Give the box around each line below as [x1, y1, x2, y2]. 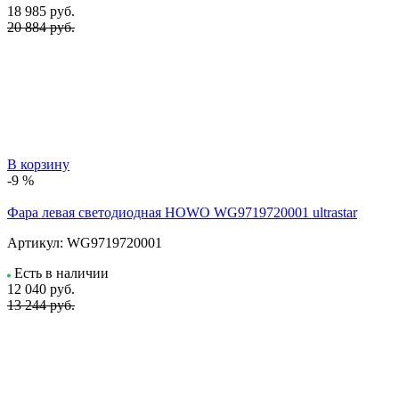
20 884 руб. [7, 19, 75, 35]
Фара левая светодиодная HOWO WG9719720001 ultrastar [7, 204, 357, 220]
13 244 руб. [7, 297, 75, 313]
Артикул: [7, 234, 63, 250]
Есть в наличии [14, 265, 109, 281]
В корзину [7, 156, 69, 172]
